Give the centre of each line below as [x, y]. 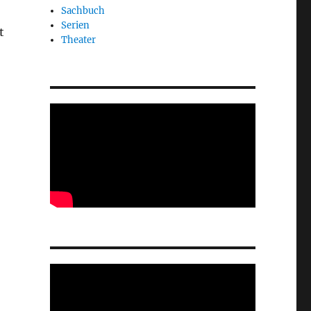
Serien [76, 25]
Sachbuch [83, 11]
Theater [79, 40]
